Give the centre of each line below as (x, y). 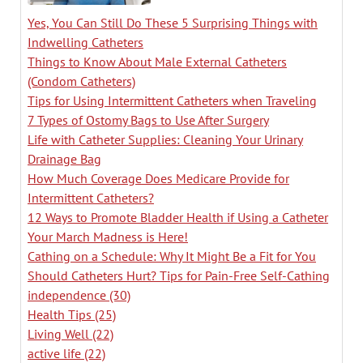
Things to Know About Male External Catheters (157, 61)
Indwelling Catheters (85, 42)
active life (56, 353)
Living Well (60, 333)
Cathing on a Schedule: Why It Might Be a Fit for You (172, 256)
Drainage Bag (64, 158)
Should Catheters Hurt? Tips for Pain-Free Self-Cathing (179, 275)
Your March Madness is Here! (108, 236)
